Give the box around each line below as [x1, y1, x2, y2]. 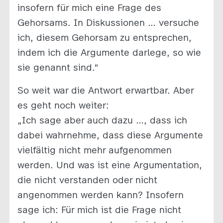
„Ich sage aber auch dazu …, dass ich [17, 114, 187, 126]
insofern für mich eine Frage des [17, 1, 161, 13]
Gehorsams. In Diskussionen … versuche [17, 16, 199, 28]
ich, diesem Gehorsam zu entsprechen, [17, 31, 192, 43]
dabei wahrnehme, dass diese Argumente [17, 129, 203, 141]
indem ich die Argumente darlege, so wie [17, 46, 201, 58]
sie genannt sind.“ [17, 61, 99, 73]
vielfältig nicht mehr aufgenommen [17, 144, 172, 156]
